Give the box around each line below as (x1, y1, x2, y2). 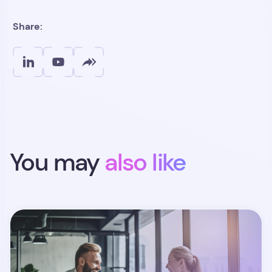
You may (10, 147, 105, 177)
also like (104, 147, 186, 177)
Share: (13, 20, 42, 32)
